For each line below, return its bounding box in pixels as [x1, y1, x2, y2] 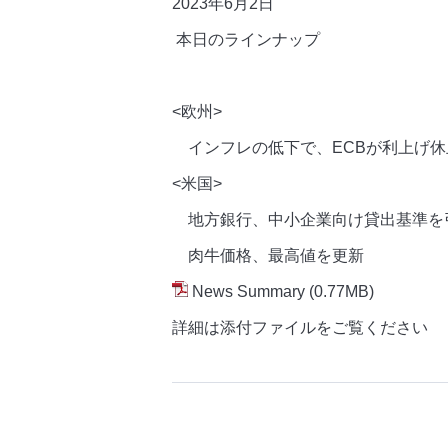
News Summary [192, 282, 305, 300]
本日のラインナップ [176, 30, 320, 48]
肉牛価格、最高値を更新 [172, 246, 364, 264]
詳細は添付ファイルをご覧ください [172, 318, 428, 336]
